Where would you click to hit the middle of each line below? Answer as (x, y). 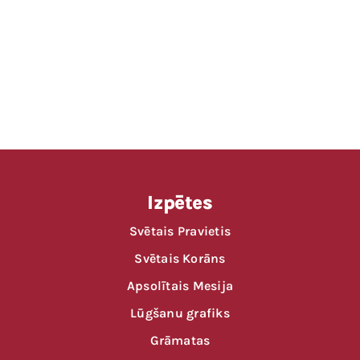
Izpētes (180, 203)
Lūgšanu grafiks (180, 313)
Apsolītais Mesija (180, 286)
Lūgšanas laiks (204, 49)
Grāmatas (180, 341)
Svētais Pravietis (180, 231)
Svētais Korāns (180, 259)
